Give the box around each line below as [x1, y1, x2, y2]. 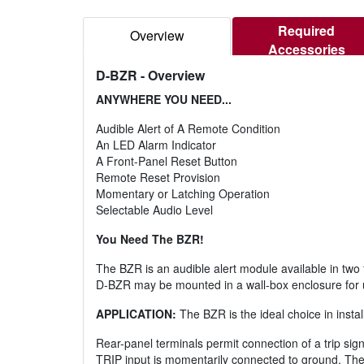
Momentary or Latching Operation [96, 185, 270, 202]
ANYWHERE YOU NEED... [96, 91, 232, 108]
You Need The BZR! [96, 231, 204, 248]
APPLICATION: [96, 305, 176, 323]
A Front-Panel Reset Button [96, 153, 237, 170]
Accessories [267, 40, 345, 59]
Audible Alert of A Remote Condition [96, 120, 280, 137]
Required [278, 21, 335, 41]
